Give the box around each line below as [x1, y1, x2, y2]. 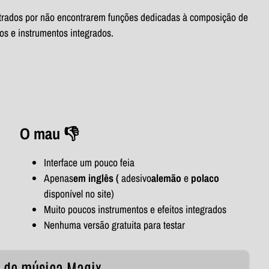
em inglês [73, 171, 116, 185]
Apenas [43, 171, 73, 185]
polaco [190, 171, 219, 185]
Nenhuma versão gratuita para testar [43, 217, 185, 232]
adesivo [121, 171, 151, 185]
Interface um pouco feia [43, 155, 134, 169]
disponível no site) [43, 186, 114, 201]
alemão [151, 171, 184, 185]
